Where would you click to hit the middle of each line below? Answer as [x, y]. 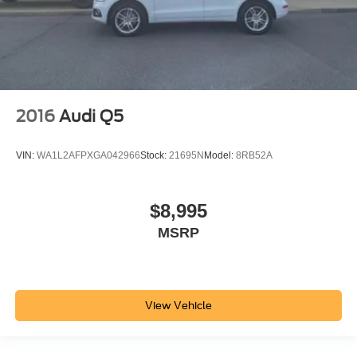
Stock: [155, 156]
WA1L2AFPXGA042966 [88, 156]
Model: [220, 156]
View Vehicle [178, 306]
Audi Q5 [91, 116]
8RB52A [254, 156]
